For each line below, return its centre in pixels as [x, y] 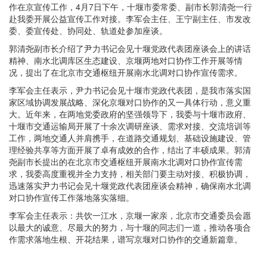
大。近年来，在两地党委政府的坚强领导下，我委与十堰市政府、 [130, 114]
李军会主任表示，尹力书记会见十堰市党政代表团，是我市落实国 [130, 90]
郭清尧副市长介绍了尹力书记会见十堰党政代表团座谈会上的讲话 [130, 49]
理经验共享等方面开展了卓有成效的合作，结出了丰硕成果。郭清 [130, 150]
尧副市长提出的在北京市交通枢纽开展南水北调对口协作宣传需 [126, 162]
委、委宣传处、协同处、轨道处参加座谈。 [88, 31]
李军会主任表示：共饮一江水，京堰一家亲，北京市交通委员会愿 [130, 215]
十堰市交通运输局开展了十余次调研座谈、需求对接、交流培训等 [130, 126]
